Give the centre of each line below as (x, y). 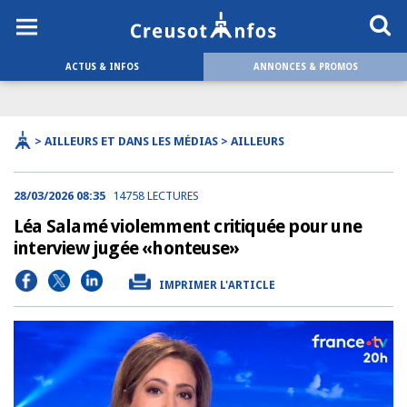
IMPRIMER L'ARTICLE (217, 285)
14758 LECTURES (156, 196)
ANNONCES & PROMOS (305, 67)
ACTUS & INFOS (102, 67)
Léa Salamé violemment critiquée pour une (188, 226)
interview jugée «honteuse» (127, 248)
